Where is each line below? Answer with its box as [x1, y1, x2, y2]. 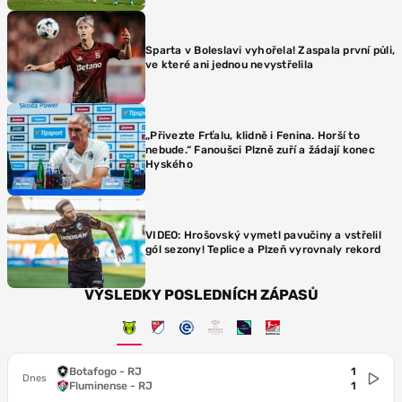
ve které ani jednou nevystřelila [145, 57, 313, 71]
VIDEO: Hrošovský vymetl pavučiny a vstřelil [145, 228, 381, 241]
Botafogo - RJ [69, 365, 142, 378]
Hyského [145, 157, 193, 170]
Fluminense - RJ [69, 380, 153, 392]
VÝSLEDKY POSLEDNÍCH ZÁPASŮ [83, 286, 319, 303]
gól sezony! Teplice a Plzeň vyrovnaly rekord [145, 242, 380, 256]
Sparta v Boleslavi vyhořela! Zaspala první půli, [145, 43, 395, 57]
